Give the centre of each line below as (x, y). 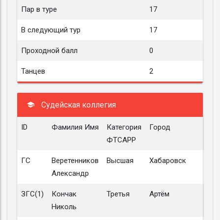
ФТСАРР (121, 140)
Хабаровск (168, 161)
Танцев (33, 71)
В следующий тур (51, 30)
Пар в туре (39, 9)
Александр (70, 173)
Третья (118, 194)
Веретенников (75, 161)
